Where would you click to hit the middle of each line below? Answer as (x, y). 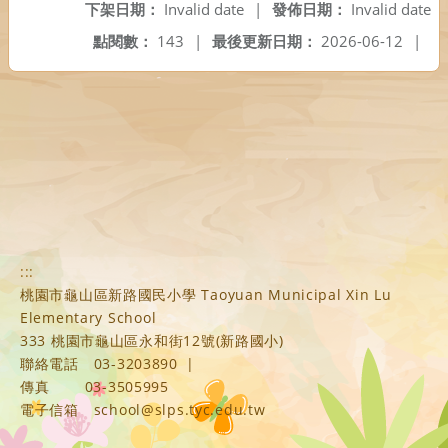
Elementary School (88, 317)
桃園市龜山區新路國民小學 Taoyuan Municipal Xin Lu (206, 294)
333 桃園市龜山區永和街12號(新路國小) (152, 340)
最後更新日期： (264, 40)
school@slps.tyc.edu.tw (179, 409)
